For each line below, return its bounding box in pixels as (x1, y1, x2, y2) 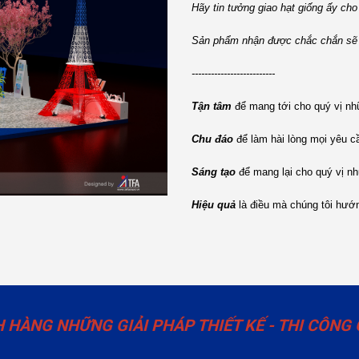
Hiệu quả (192, 199, 239, 211)
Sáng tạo (192, 166, 239, 178)
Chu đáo (192, 133, 236, 145)
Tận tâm (192, 100, 232, 112)
